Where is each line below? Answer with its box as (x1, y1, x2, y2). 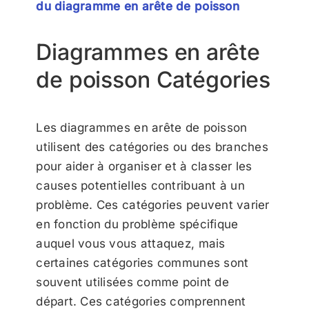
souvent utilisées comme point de (36, 275, 229, 289)
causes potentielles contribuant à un (36, 178, 245, 192)
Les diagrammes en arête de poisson (36, 120, 248, 134)
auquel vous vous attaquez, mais (36, 236, 226, 250)
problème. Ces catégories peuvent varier (36, 197, 270, 212)
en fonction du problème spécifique (36, 217, 239, 231)
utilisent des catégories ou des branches (36, 139, 269, 154)
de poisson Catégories (36, 66, 271, 93)
